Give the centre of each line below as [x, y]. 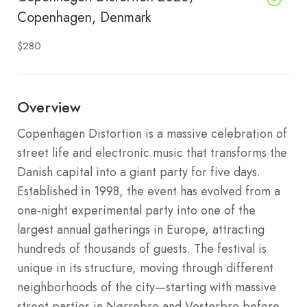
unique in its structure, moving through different [145, 268]
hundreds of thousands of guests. [104, 248]
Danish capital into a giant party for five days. [139, 172]
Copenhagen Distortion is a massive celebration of [152, 133]
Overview [49, 107]
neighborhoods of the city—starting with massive [147, 287]
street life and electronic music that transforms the [152, 152]
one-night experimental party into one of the [136, 210]
